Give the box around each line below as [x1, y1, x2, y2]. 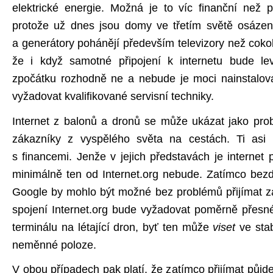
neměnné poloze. [12, 238, 96, 251]
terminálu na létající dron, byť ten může [12, 221, 213, 233]
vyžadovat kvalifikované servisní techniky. [12, 90, 214, 103]
